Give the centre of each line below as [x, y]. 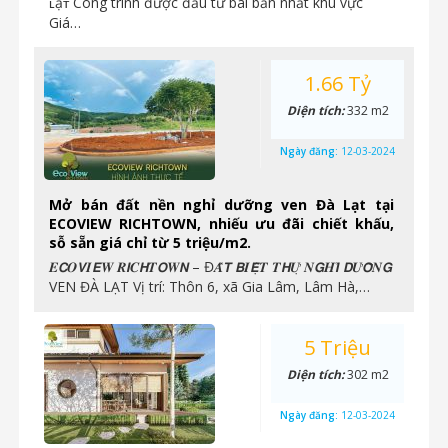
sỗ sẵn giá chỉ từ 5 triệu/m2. [150, 242]
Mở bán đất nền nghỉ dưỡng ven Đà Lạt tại [221, 204]
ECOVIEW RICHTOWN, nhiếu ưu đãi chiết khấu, [221, 223]
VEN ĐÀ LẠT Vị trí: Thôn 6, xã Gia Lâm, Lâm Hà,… [209, 286]
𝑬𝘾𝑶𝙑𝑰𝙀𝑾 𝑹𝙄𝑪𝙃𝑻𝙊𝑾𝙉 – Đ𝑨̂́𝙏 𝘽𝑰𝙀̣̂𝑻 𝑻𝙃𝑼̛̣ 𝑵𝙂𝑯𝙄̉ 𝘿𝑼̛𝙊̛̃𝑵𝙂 [220, 266]
